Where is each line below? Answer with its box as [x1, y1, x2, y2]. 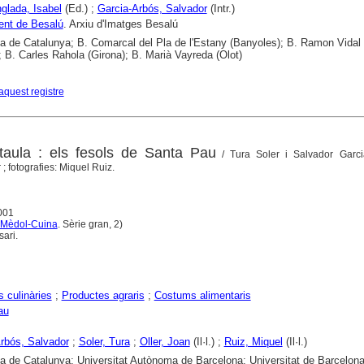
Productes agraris [61, 288, 145, 301]
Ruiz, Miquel [223, 335, 283, 348]
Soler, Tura [78, 335, 130, 348]
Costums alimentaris [154, 288, 251, 301]
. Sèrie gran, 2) [57, 218, 125, 230]
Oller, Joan [139, 335, 190, 348]
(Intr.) [206, 2, 235, 15]
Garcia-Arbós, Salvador [97, 2, 207, 15]
